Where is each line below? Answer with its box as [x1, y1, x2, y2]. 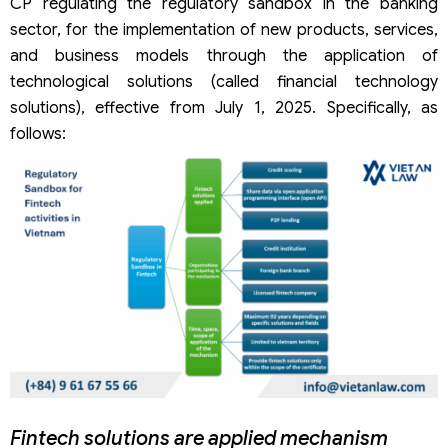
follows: [10, 124, 66, 145]
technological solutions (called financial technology [10, 72, 438, 93]
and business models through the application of [10, 46, 438, 67]
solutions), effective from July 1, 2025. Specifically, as [10, 98, 438, 119]
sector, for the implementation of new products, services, [10, 20, 438, 41]
